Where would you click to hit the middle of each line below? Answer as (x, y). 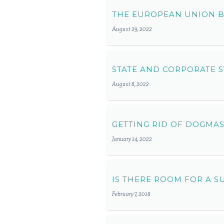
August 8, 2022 (130, 84)
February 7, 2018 (131, 194)
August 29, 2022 (132, 29)
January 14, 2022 (132, 139)
